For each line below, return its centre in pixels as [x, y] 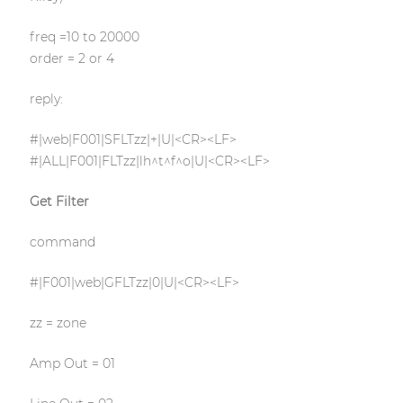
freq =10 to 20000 [84, 37]
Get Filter [59, 202]
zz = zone [58, 323]
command [62, 242]
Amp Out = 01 [72, 364]
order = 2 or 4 [72, 59]
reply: [46, 99]
